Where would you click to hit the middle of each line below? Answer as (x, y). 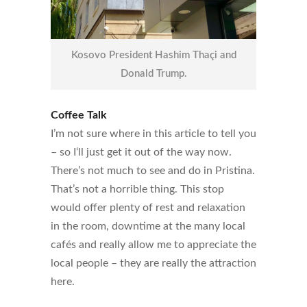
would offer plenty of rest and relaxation (148, 208)
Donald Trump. (153, 74)
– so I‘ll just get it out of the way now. (141, 152)
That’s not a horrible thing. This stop (137, 189)
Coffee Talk (79, 115)
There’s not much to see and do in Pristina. (153, 171)
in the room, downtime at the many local (148, 226)
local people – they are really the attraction (153, 263)
